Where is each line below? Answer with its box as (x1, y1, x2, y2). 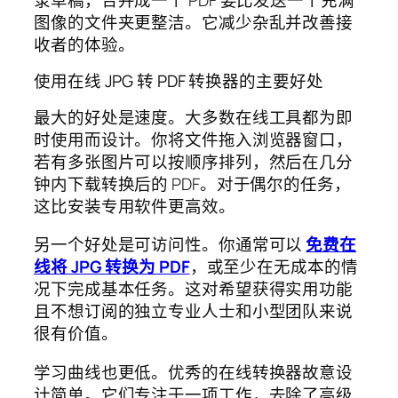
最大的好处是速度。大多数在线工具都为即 (34, 105, 354, 129)
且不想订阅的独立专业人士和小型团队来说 (34, 299, 354, 323)
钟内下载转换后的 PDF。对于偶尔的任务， (34, 171, 351, 195)
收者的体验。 (34, 32, 135, 56)
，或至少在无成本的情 (189, 255, 358, 279)
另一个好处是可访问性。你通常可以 (34, 233, 306, 257)
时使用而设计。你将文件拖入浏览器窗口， (34, 127, 354, 151)
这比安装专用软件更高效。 (34, 194, 235, 218)
